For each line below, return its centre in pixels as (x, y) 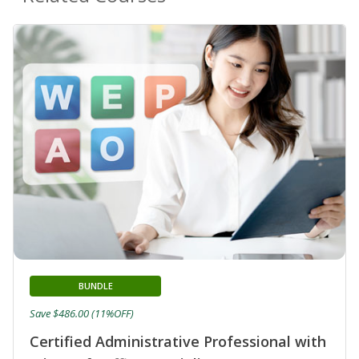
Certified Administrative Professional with (178, 342)
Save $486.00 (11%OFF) (82, 314)
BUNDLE (95, 286)
